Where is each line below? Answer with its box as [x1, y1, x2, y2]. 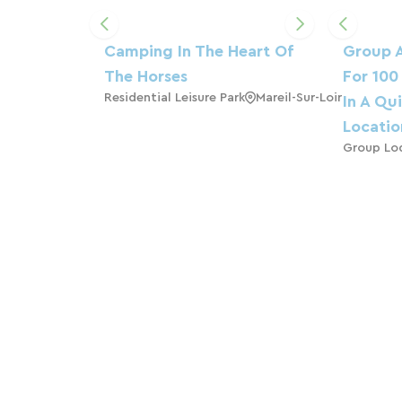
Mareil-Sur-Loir [256, 91, 342, 104]
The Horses [104, 67, 188, 84]
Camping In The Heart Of [104, 42, 293, 59]
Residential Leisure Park [104, 91, 245, 104]
